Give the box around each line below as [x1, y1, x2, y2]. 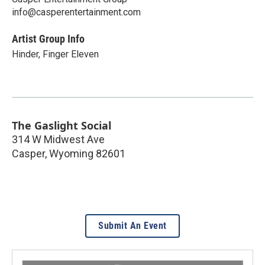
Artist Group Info [12, 33, 85, 45]
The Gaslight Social [12, 118, 111, 132]
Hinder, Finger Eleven [12, 49, 99, 60]
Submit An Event [98, 220, 167, 231]
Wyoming [49, 147, 93, 160]
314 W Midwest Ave [12, 133, 105, 146]
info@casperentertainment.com [12, 7, 141, 18]
